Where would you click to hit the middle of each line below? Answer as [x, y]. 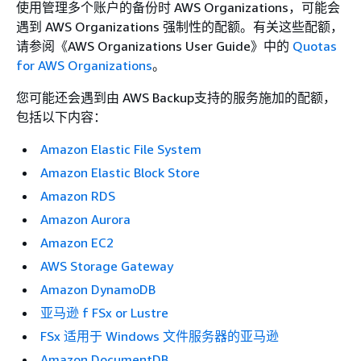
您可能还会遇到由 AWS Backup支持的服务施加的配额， [176, 98]
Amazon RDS [78, 196]
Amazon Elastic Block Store [120, 172]
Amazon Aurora [85, 219]
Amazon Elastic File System [121, 149]
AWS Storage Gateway [107, 266]
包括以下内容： [61, 117]
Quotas [315, 46]
